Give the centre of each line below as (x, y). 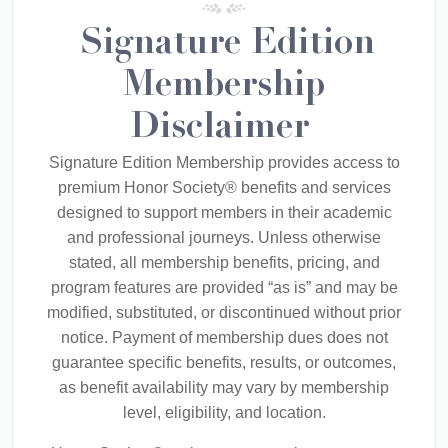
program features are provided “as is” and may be (224, 288)
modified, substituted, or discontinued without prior (224, 313)
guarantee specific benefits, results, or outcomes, (224, 363)
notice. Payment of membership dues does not (224, 338)
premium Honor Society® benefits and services (224, 188)
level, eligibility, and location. (224, 413)
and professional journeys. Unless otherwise (224, 238)
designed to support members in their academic (224, 213)
